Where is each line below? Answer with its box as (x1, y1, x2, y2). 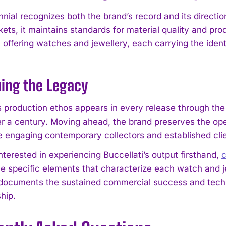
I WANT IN (88, 88, 125, 96)
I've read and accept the (15, 112, 93, 121)
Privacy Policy (93, 112, 135, 121)
